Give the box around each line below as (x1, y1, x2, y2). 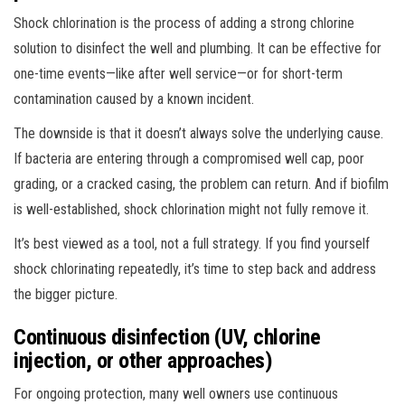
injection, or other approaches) (14, 347, 273, 373)
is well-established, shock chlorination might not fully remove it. (14, 200, 369, 218)
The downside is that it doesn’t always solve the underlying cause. (14, 124, 383, 142)
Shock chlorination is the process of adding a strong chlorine (14, 14, 354, 32)
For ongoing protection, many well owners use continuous (14, 384, 338, 402)
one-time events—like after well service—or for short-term (14, 64, 343, 82)
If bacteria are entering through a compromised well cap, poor (14, 149, 364, 167)
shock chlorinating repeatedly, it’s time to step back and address (14, 259, 376, 278)
